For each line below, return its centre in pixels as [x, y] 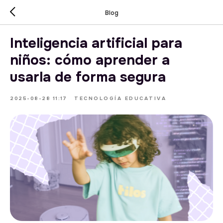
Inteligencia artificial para [96, 43]
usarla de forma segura [88, 77]
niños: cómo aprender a [90, 60]
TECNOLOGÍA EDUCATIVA [120, 98]
